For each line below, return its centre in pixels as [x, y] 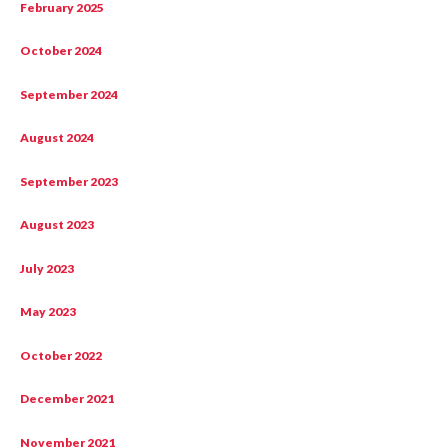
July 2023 [47, 268]
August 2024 [57, 138]
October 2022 [61, 355]
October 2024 [61, 51]
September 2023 [69, 181]
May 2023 [48, 312]
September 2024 [69, 94]
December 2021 [67, 399]
